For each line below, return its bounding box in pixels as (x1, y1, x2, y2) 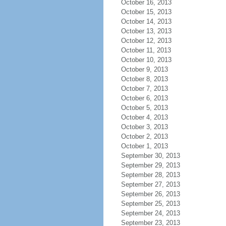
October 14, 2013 (121, 18, 172, 25)
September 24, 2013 (121, 209, 180, 217)
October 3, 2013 (121, 123, 168, 131)
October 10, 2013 (121, 56, 172, 64)
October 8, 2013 (121, 75, 168, 83)
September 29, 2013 (121, 161, 180, 169)
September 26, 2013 (121, 190, 180, 198)
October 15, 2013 (121, 8, 172, 16)
